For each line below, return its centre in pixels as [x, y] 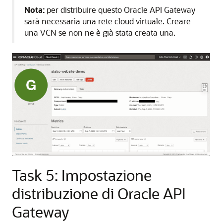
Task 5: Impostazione [82, 175]
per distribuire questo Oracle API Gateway [120, 10]
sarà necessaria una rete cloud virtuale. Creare [108, 21]
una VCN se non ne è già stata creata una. [100, 33]
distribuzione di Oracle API [99, 194]
